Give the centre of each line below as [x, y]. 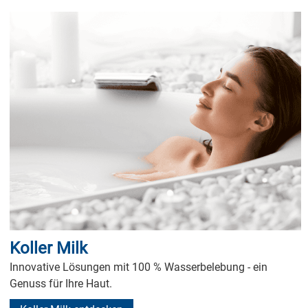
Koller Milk [49, 248]
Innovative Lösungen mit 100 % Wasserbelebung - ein [139, 267]
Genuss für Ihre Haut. [61, 284]
